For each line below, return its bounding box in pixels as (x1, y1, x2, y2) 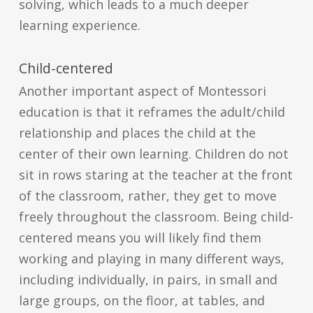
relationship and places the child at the (18, 124, 256, 142)
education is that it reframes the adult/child (18, 103, 285, 121)
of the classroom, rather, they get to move (18, 187, 277, 205)
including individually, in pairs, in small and (18, 271, 277, 289)
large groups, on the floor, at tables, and (18, 292, 265, 310)
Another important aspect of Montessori (18, 82, 266, 100)
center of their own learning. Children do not (18, 145, 289, 163)
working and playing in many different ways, (18, 250, 284, 268)
